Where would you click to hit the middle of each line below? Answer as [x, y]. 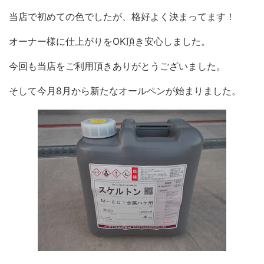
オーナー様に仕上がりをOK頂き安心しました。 [110, 41]
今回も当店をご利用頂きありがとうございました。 [117, 66]
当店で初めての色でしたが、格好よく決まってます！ [122, 16]
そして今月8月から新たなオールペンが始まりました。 [125, 91]
